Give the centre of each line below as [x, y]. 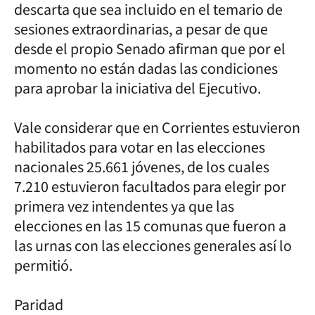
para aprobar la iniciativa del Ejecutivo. [137, 88]
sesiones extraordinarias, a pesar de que [141, 29]
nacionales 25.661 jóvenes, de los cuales [142, 167]
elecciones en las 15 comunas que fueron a [150, 226]
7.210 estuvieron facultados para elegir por [150, 187]
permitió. [43, 265]
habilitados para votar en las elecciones [140, 147]
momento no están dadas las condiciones [146, 69]
